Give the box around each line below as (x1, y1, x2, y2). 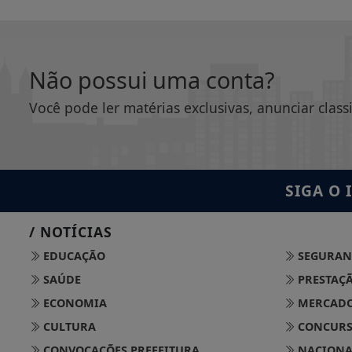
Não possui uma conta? (29, 64, 275, 95)
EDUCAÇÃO (40, 247, 105, 263)
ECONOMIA (40, 295, 107, 310)
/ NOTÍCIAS (29, 222, 112, 241)
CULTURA (40, 318, 96, 334)
